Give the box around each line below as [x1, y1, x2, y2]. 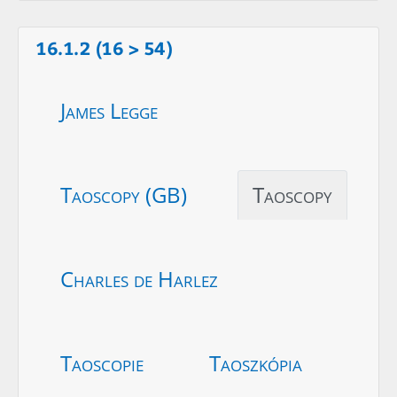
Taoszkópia [209, 347, 302, 378]
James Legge [60, 95, 158, 125]
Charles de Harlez [60, 263, 218, 293]
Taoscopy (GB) [60, 179, 187, 209]
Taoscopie [60, 347, 144, 378]
